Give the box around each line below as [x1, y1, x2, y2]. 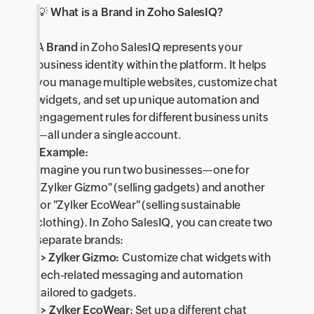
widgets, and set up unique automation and [36, 93, 260, 107]
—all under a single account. [36, 128, 184, 142]
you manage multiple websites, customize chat [36, 75, 278, 89]
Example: [39, 145, 88, 159]
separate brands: [36, 233, 127, 247]
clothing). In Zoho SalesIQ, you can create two [36, 215, 273, 229]
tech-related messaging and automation [36, 268, 244, 282]
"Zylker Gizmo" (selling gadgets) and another [36, 180, 265, 194]
